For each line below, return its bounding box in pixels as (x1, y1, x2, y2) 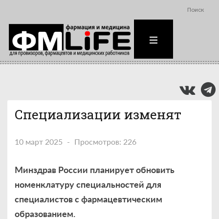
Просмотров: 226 (74, 137, 136, 146)
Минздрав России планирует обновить (15, 164, 175, 175)
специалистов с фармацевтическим (15, 194, 162, 204)
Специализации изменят (15, 106, 181, 123)
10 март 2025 (15, 137, 63, 146)
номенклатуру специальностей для (15, 179, 161, 190)
